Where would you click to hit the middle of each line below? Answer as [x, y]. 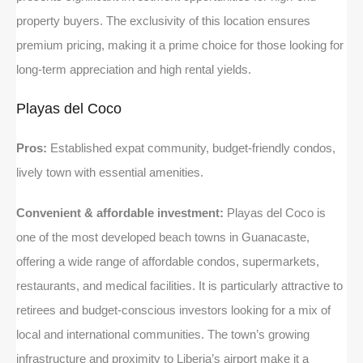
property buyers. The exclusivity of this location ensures [163, 20]
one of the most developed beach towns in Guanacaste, [163, 237]
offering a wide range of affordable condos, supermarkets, [168, 261]
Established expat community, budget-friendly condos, [191, 147]
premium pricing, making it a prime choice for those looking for [180, 45]
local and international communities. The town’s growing [163, 334]
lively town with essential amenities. [110, 172]
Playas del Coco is [275, 212]
